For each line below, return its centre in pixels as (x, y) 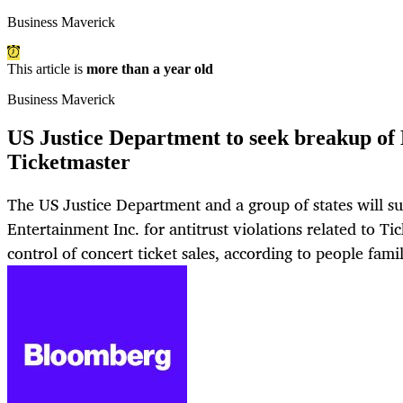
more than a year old (150, 69)
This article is (47, 69)
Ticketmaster (69, 162)
